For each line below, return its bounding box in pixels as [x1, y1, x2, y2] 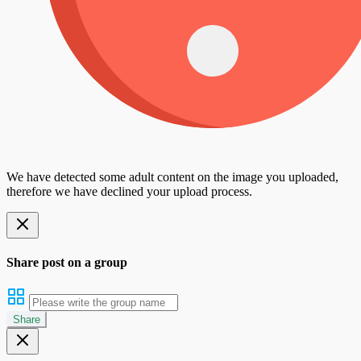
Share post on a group [6, 255, 127, 270]
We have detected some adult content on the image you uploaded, [6, 169, 338, 184]
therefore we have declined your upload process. [6, 184, 252, 198]
